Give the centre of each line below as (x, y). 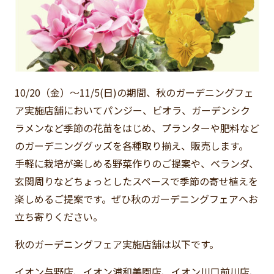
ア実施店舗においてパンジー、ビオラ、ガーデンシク (132, 110)
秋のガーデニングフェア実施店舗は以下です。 (117, 244)
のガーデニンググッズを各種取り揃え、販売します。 (131, 146)
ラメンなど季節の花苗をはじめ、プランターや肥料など (137, 128)
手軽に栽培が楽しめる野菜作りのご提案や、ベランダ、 (137, 164)
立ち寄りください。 (59, 217)
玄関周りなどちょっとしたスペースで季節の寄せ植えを (136, 181)
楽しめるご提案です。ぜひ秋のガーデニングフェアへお (136, 199)
